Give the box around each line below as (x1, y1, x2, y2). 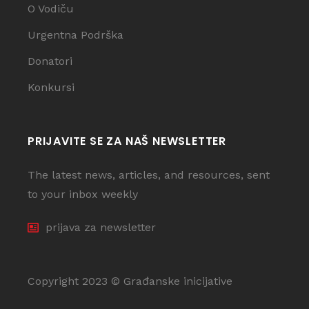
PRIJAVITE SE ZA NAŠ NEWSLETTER (28, 133, 226, 149)
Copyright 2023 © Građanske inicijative (28, 275, 232, 288)
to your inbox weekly (28, 188, 138, 201)
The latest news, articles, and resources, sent (28, 168, 270, 181)
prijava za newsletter (46, 221, 156, 234)
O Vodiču (28, 2, 74, 15)
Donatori (28, 54, 72, 68)
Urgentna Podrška (28, 28, 123, 41)
